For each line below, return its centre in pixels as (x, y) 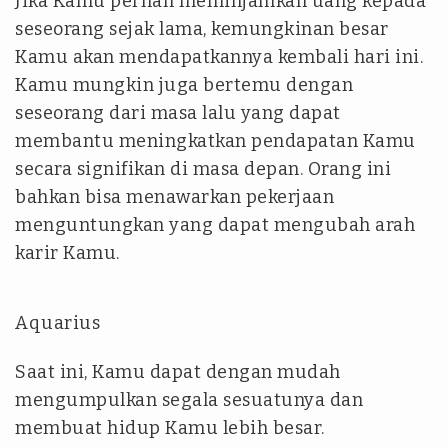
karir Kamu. (67, 253)
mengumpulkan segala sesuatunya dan (189, 400)
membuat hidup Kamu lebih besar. (170, 428)
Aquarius (57, 323)
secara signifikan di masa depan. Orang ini (203, 169)
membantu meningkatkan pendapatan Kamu (215, 141)
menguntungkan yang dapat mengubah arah (215, 225)
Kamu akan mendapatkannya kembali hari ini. (219, 57)
